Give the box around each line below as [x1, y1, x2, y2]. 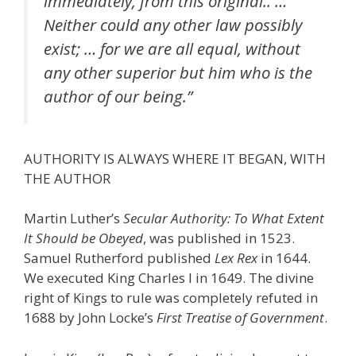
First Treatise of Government [157, 308, 324, 327]
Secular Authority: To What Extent [123, 209, 324, 228]
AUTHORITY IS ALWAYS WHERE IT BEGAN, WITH [24, 149, 326, 168]
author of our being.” [44, 84, 192, 107]
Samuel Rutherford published [24, 249, 215, 268]
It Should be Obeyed [24, 229, 143, 248]
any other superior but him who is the [44, 60, 312, 83]
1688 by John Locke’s [24, 308, 157, 327]
